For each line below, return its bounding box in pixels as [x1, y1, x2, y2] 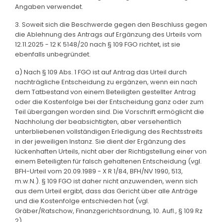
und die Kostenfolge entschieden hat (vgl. [15, 196, 149, 206]
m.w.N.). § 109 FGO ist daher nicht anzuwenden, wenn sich [15, 176, 198, 186]
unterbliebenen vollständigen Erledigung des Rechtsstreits [15, 126, 203, 136]
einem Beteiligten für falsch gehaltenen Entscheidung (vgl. [15, 156, 202, 166]
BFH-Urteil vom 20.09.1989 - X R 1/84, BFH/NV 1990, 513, [15, 166, 183, 176]
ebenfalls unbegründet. [15, 49, 91, 59]
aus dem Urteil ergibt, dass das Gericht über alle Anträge [15, 186, 198, 196]
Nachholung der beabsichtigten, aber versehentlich [15, 116, 181, 126]
